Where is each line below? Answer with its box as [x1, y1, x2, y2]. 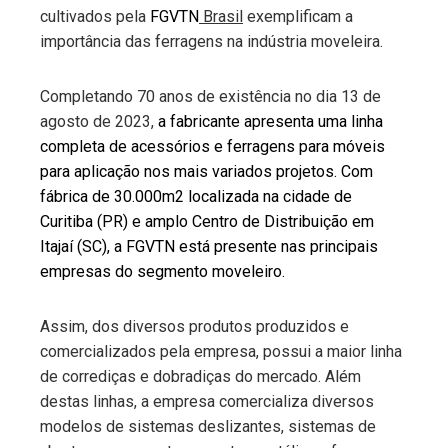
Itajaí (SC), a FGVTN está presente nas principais [40, 237, 378, 256]
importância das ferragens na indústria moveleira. [40, 32, 383, 51]
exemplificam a [243, 7, 353, 26]
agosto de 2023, [40, 112, 158, 131]
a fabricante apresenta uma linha [158, 112, 383, 131]
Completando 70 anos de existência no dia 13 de [40, 87, 381, 106]
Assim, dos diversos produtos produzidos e [40, 317, 349, 336]
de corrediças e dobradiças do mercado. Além [40, 367, 361, 386]
